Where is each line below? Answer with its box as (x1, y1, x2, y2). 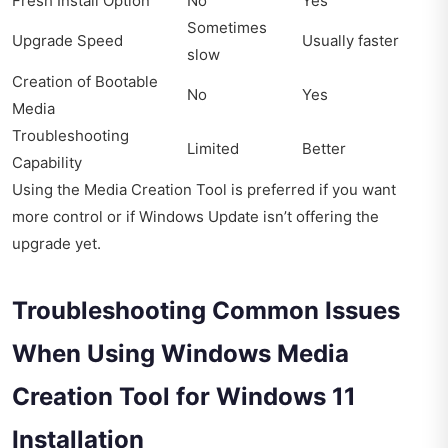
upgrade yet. (12, 233, 101, 253)
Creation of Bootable (12, 71, 158, 91)
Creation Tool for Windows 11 (12, 381, 356, 411)
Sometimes (187, 17, 267, 37)
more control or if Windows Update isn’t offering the (12, 206, 379, 226)
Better (302, 138, 346, 158)
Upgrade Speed (12, 30, 123, 50)
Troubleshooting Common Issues (12, 295, 400, 325)
